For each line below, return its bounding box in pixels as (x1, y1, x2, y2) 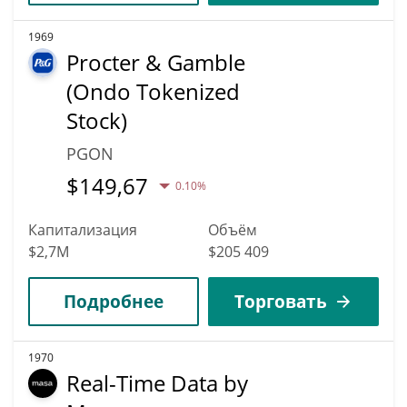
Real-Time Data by (66, 367, 248, 398)
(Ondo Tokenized (66, 75, 240, 106)
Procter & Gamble (66, 46, 245, 77)
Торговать (234, 289, 327, 313)
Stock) (66, 104, 127, 135)
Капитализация (28, 219, 137, 240)
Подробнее (64, 289, 164, 313)
